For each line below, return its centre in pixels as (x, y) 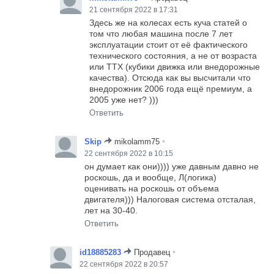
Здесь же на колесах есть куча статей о (168, 22)
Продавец (152, 252)
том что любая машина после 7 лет (161, 33)
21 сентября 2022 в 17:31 (134, 9)
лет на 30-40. (111, 210)
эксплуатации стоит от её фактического (169, 44)
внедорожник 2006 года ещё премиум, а (171, 88)
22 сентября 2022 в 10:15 (129, 153)
